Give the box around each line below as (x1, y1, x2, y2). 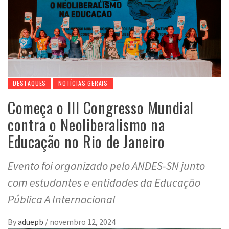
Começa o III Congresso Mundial (8, 96, 194, 120)
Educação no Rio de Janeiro (8, 130, 165, 153)
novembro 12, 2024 (50, 217, 116, 227)
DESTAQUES (13, 79, 47, 88)
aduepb (18, 217, 45, 227)
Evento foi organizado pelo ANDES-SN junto (8, 158, 205, 173)
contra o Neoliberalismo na (8, 113, 165, 136)
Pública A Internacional (8, 192, 115, 207)
